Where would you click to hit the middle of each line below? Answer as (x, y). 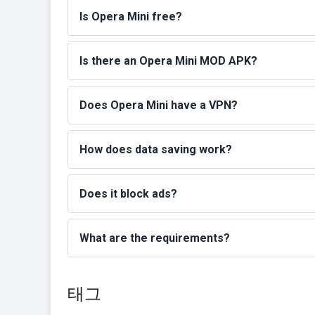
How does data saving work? (156, 150)
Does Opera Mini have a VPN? (159, 105)
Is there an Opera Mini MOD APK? (168, 61)
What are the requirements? (155, 238)
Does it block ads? (128, 194)
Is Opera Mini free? (131, 17)
